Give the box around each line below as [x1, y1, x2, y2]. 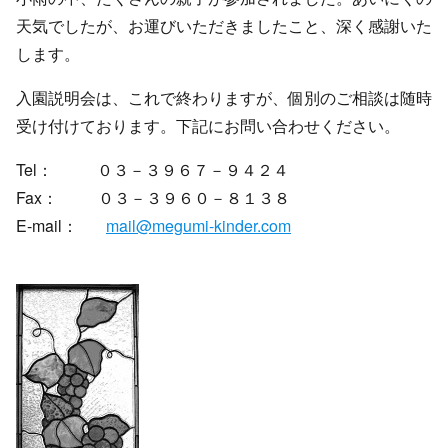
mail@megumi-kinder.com [106, 214, 291, 237]
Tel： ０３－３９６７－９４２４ [16, 158, 289, 181]
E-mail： [16, 214, 106, 237]
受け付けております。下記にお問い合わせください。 [16, 114, 400, 137]
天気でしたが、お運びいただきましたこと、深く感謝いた [16, 14, 432, 37]
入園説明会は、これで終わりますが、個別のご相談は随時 [16, 86, 432, 109]
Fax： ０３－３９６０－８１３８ [16, 186, 290, 209]
